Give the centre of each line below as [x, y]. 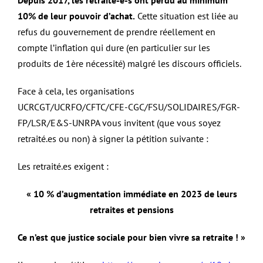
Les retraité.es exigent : [63, 166]
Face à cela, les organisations [76, 91]
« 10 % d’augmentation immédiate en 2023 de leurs [131, 194]
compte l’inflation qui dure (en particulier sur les [114, 48]
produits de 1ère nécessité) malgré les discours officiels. [129, 64]
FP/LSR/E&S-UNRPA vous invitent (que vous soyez [119, 123]
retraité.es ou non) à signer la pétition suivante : [113, 139]
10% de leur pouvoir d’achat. [76, 16]
